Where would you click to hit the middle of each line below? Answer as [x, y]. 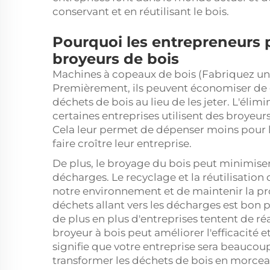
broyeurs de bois [116, 59]
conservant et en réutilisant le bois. [141, 11]
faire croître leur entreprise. [122, 143]
